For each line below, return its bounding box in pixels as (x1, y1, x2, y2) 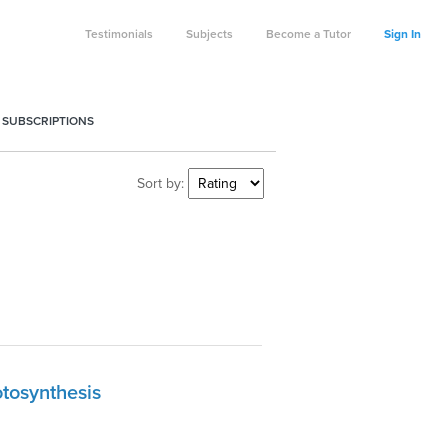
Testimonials (85, 27, 153, 41)
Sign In (384, 27, 421, 41)
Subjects (186, 27, 233, 41)
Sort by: (136, 175, 188, 192)
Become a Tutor (266, 27, 351, 41)
